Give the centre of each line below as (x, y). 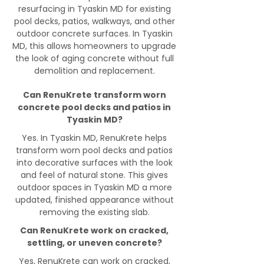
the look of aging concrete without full (94, 58)
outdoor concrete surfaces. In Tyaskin (94, 34)
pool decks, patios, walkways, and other (94, 21)
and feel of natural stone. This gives (94, 175)
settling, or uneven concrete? (94, 243)
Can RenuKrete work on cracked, (94, 230)
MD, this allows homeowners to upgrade (94, 46)
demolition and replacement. (94, 71)
